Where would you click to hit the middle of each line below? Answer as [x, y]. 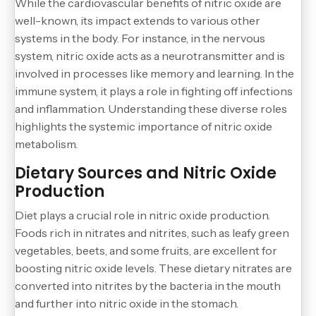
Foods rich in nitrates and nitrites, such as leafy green [152, 232]
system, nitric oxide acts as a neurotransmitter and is [150, 55]
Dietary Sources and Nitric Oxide [146, 173]
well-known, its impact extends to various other [138, 20]
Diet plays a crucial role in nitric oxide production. [142, 215]
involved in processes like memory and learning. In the [154, 73]
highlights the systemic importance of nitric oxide [144, 126]
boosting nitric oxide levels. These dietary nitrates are [153, 268]
